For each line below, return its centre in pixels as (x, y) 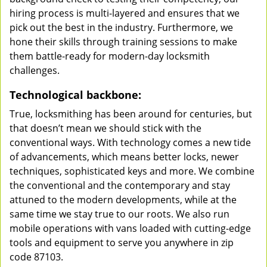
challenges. (35, 70)
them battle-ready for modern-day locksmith (110, 56)
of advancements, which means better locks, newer (124, 157)
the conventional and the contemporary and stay (120, 185)
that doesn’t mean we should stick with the (105, 128)
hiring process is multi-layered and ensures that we (125, 13)
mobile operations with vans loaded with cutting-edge (130, 228)
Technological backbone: (75, 95)
